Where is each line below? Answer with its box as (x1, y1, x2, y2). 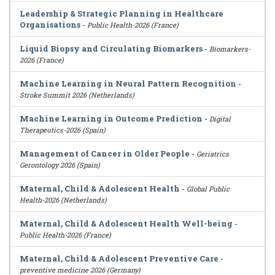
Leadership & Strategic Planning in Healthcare (20, 8, 223, 19)
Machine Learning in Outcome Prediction (20, 113, 203, 124)
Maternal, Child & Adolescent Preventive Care (20, 253, 219, 264)
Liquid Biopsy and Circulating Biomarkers (20, 43, 203, 54)
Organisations (20, 19, 80, 30)
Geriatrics (196, 149, 229, 158)
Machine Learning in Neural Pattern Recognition (20, 78, 236, 89)
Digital (209, 114, 231, 123)
